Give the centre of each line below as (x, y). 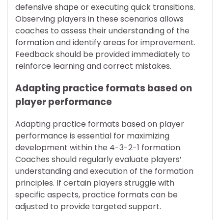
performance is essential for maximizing (92, 136)
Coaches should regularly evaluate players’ (98, 159)
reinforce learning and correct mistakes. (93, 66)
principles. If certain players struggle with (95, 183)
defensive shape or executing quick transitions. (105, 7)
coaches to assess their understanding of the (102, 31)
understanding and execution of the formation (104, 171)
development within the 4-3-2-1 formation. (98, 147)
